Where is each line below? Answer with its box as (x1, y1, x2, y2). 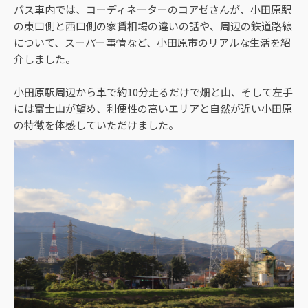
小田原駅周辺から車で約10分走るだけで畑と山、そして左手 (14, 85, 293, 99)
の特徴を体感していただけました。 (14, 118, 179, 132)
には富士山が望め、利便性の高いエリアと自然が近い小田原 (14, 101, 292, 115)
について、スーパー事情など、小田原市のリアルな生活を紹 (14, 35, 291, 49)
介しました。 (14, 52, 76, 66)
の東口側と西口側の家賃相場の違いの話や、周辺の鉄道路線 (14, 19, 292, 33)
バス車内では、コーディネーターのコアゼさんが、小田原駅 (14, 2, 291, 16)
